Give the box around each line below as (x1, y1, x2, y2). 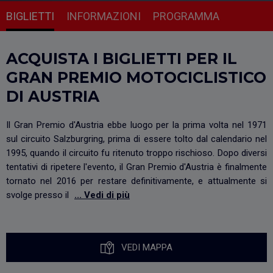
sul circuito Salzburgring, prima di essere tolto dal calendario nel (6, 133, 267, 144)
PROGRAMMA (153, 10, 219, 23)
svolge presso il (6, 190, 71, 200)
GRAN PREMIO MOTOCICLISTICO (6, 68, 266, 87)
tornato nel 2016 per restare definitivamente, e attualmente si (6, 175, 267, 186)
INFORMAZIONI (66, 10, 141, 23)
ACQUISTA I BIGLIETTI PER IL (6, 49, 237, 68)
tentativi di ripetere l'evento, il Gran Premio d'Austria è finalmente (6, 161, 267, 172)
